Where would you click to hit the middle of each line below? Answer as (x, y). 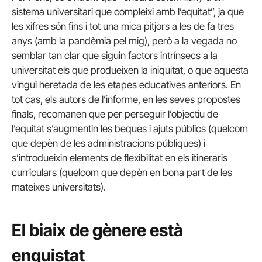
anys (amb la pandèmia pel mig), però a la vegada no (124, 41)
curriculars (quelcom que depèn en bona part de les (122, 172)
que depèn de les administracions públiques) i (108, 143)
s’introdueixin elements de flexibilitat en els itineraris (120, 158)
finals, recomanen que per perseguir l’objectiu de (115, 114)
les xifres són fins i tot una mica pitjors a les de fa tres (123, 26)
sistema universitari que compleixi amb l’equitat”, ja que (128, 11)
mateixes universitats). (59, 187)
